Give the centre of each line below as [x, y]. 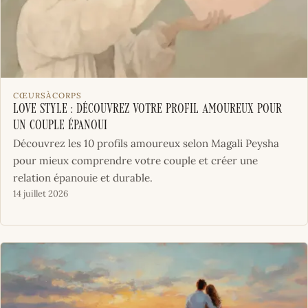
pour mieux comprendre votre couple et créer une [135, 161]
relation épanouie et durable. [82, 178]
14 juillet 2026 [40, 194]
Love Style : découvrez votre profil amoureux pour [147, 110]
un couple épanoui [60, 126]
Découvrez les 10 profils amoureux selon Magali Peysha [146, 144]
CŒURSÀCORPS [47, 96]
